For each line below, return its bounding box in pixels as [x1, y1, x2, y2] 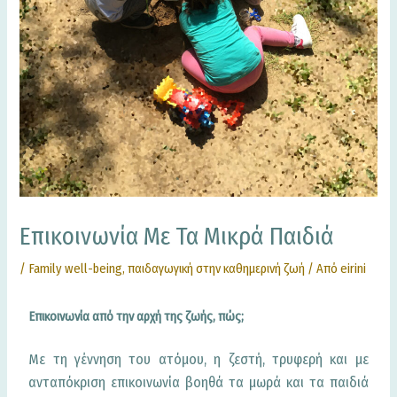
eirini [340, 261, 367, 277]
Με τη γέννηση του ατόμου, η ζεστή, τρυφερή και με [28, 351, 369, 369]
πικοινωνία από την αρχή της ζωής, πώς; [35, 308, 245, 325]
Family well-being [28, 261, 123, 277]
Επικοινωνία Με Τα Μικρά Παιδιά [19, 222, 335, 252]
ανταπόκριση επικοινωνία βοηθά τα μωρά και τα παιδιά [28, 374, 369, 392]
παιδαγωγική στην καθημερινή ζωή [128, 261, 306, 277]
